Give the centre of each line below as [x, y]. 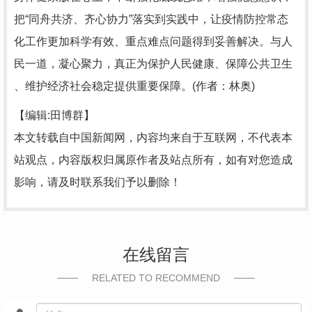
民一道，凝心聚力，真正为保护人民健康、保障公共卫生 [153, 64]
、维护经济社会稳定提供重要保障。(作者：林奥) [134, 86]
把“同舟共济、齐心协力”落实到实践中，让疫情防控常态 [151, 19]
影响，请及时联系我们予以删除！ [97, 182]
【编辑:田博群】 [54, 115]
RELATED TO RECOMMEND [156, 278]
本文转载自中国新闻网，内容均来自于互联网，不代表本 [153, 138]
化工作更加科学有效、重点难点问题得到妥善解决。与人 [153, 41]
